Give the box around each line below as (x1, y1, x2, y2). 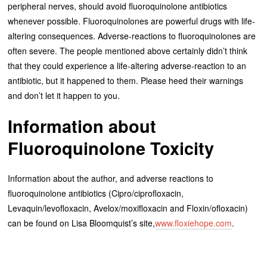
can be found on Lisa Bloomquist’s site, (8, 216, 156, 229)
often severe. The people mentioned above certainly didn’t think (8, 44, 248, 57)
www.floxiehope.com (155, 216, 232, 229)
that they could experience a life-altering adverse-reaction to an (8, 59, 247, 72)
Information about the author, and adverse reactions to (8, 172, 214, 184)
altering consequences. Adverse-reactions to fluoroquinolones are (8, 29, 256, 42)
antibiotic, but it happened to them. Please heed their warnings (8, 74, 244, 86)
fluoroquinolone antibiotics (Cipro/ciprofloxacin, (8, 187, 184, 199)
